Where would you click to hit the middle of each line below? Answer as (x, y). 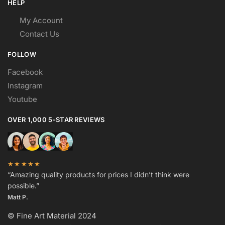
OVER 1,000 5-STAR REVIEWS (56, 120)
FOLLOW (22, 54)
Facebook (25, 72)
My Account (41, 21)
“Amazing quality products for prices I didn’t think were (98, 175)
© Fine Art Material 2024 (52, 216)
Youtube (22, 99)
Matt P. (18, 197)
